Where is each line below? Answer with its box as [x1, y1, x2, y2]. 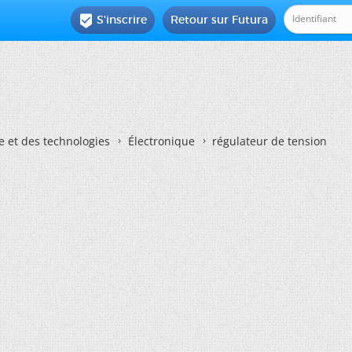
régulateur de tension [212, 134, 327, 148]
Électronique [128, 134, 195, 148]
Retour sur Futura [170, 13, 269, 27]
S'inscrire [97, 13, 148, 27]
